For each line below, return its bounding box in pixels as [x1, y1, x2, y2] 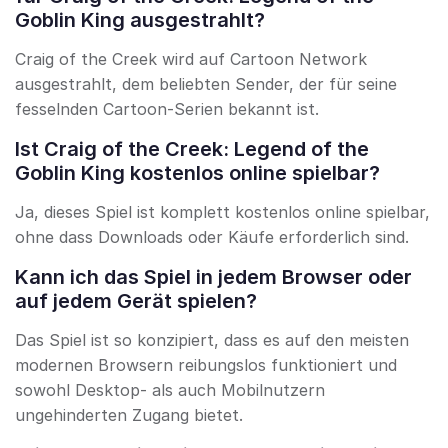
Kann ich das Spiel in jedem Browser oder [15, 265, 412, 290]
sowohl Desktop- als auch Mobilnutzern [15, 380, 325, 401]
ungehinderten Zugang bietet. [15, 405, 243, 426]
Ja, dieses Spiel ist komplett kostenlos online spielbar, [15, 202, 430, 223]
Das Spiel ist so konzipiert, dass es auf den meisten [15, 330, 409, 351]
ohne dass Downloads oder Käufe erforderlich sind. [15, 227, 409, 248]
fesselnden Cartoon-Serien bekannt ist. [15, 99, 319, 120]
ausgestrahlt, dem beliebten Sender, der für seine [15, 74, 397, 95]
